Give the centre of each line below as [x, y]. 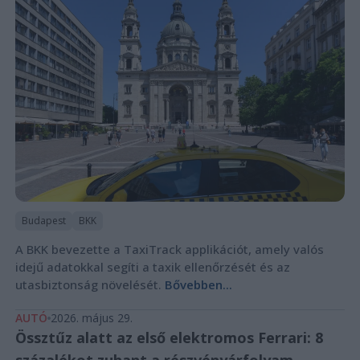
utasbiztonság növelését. [90, 285]
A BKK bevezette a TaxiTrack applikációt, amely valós [169, 250]
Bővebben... [198, 285]
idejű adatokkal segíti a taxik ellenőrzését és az [152, 267]
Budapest [43, 221]
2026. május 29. [91, 318]
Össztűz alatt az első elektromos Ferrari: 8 [169, 338]
